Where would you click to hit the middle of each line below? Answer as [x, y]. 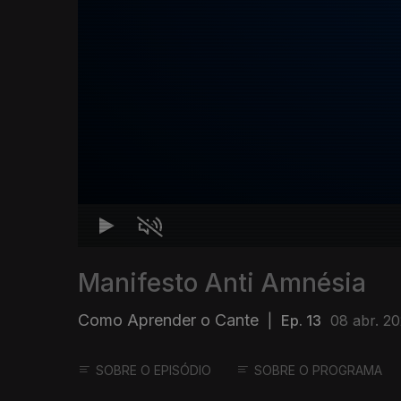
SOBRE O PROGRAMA [318, 371]
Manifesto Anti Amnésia [222, 283]
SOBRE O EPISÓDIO [154, 371]
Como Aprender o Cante [168, 320]
